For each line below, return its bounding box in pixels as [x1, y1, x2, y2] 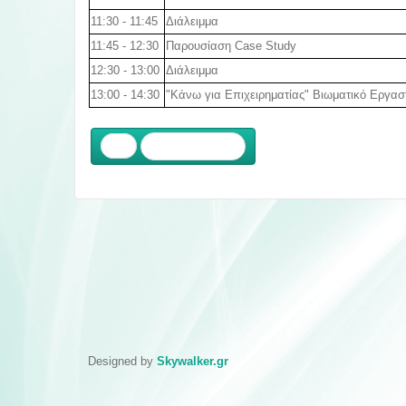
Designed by [88, 353, 157, 368]
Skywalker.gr [157, 353, 228, 368]
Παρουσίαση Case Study [166, 40, 296, 53]
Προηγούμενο [154, 139, 232, 153]
